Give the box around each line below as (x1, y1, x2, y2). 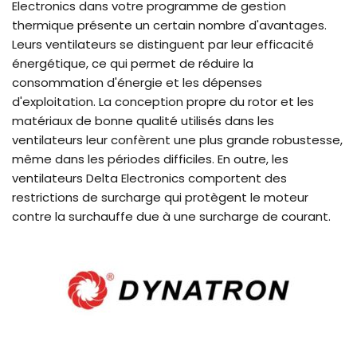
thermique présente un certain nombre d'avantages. (12, 17, 327, 34)
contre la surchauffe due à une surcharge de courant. (12, 208, 331, 226)
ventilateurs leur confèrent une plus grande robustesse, (12, 131, 343, 149)
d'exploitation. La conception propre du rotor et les (12, 93, 314, 111)
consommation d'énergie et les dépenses (12, 74, 262, 92)
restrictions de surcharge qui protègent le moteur (12, 189, 308, 206)
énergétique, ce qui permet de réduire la (12, 55, 253, 73)
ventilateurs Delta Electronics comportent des (12, 170, 287, 187)
